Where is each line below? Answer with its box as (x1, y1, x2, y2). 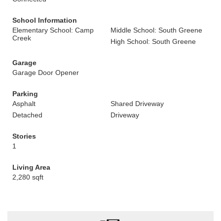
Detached (12, 111, 42, 119)
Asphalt (12, 100, 36, 108)
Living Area (12, 163, 50, 171)
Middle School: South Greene (110, 26, 202, 34)
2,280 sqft (12, 173, 43, 181)
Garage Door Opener (12, 69, 79, 76)
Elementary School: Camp (12, 26, 94, 34)
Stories (12, 132, 36, 140)
